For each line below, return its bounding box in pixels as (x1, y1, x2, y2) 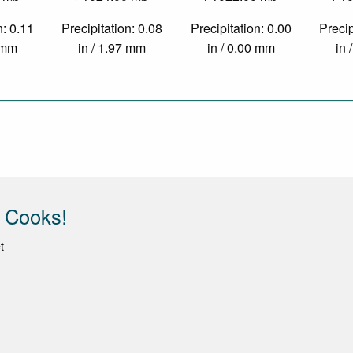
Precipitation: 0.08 (61, 19, 163, 38)
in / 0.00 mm (206, 39, 275, 58)
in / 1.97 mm (78, 39, 147, 58)
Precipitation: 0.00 (190, 19, 292, 38)
